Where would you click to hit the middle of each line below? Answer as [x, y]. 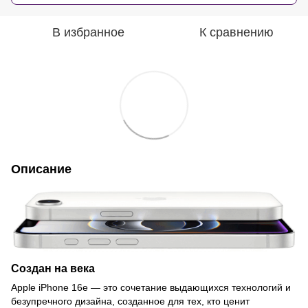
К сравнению [236, 32]
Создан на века [53, 268]
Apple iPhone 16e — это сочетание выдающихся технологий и [151, 288]
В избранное [88, 32]
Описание [41, 169]
